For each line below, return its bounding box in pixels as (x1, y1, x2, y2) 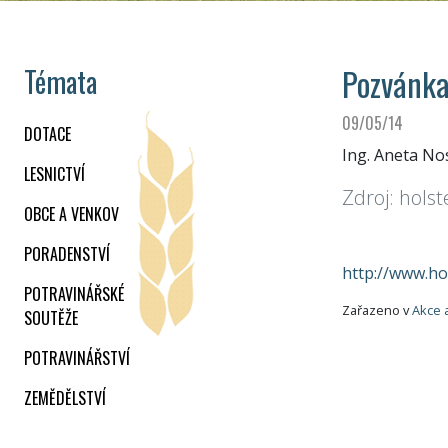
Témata (24, 61, 97, 103)
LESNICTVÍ (24, 162, 85, 187)
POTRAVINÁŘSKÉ (24, 282, 124, 307)
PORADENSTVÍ (24, 242, 110, 267)
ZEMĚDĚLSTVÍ (24, 386, 106, 411)
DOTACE (24, 122, 71, 147)
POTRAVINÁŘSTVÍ (24, 346, 130, 371)
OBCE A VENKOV (24, 202, 119, 227)
